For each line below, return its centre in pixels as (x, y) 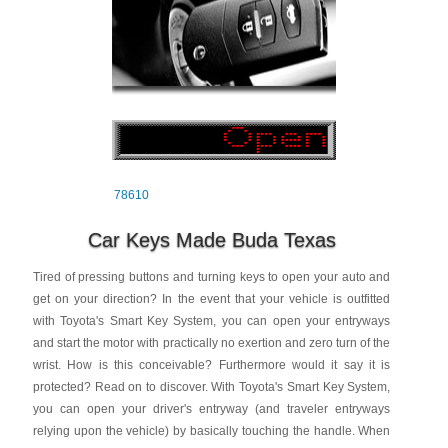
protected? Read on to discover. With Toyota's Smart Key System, (211, 387)
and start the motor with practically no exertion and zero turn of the (211, 343)
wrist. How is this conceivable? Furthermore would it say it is (211, 365)
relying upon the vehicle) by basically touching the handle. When (211, 431)
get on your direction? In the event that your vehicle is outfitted (211, 299)
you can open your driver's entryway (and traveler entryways (211, 409)
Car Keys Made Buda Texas (211, 240)
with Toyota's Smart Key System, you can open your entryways (211, 321)
